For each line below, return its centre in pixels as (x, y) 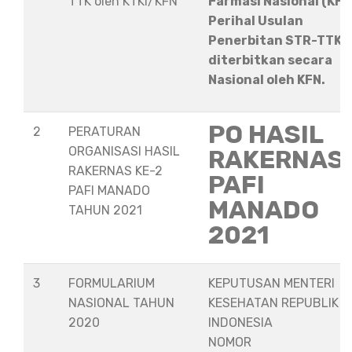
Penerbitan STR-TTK (275, 40)
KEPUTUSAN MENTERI (271, 283)
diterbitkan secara (270, 60)
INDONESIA (240, 323)
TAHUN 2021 (105, 210)
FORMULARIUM (112, 283)
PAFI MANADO (109, 191)
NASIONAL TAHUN (121, 303)
